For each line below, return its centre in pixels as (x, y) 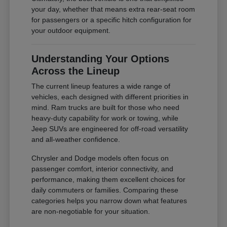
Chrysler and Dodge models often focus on (100, 158)
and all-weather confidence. (76, 139)
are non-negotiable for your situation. (91, 211)
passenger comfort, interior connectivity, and (103, 168)
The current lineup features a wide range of (101, 86)
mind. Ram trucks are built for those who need (106, 107)
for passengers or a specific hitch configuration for (112, 20)
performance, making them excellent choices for (109, 179)
